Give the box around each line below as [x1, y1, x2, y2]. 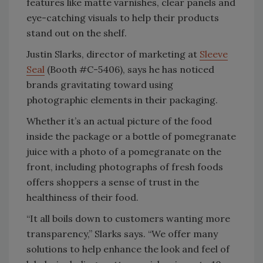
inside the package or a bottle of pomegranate [26, 130, 236, 142]
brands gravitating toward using [26, 78, 173, 90]
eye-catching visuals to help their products [26, 11, 219, 23]
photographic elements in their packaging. [26, 93, 218, 106]
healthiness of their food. [26, 191, 139, 203]
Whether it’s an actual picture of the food [26, 114, 212, 127]
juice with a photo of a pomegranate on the [26, 145, 221, 157]
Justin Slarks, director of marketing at [26, 48, 200, 60]
